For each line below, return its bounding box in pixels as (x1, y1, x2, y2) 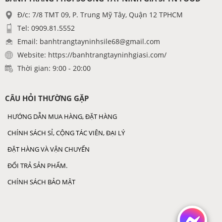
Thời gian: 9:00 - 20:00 (17, 63, 91, 73)
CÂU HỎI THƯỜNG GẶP (5, 93, 89, 103)
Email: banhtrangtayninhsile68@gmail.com (17, 36, 160, 46)
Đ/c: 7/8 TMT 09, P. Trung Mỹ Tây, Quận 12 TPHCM (17, 9, 183, 19)
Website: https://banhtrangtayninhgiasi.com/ (17, 50, 166, 59)
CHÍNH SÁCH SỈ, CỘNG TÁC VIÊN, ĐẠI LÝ (7, 128, 125, 137)
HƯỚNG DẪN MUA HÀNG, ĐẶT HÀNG (7, 111, 117, 121)
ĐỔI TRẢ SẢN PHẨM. (7, 161, 67, 170)
